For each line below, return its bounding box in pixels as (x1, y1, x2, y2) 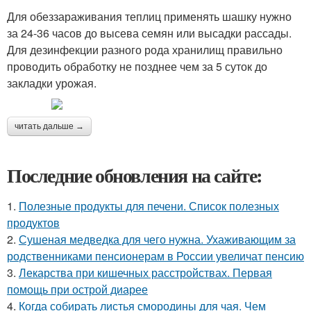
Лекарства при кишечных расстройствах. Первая (19, 264, 272, 280)
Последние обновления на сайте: (7, 161, 262, 190)
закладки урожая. (7, 75, 96, 91)
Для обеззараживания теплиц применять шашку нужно (7, 8, 292, 24)
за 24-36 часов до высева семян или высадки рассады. (7, 25, 292, 41)
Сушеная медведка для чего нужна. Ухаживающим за (19, 231, 296, 247)
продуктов (7, 215, 60, 230)
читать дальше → (15, 121, 84, 131)
